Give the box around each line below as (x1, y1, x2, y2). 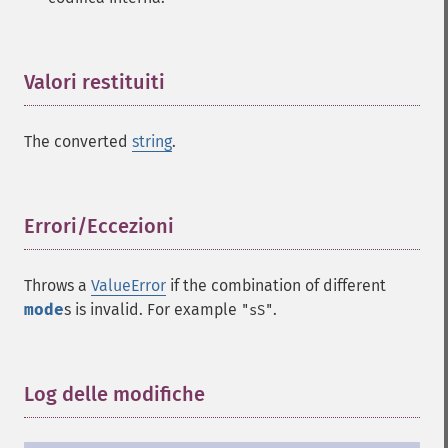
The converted (24, 132, 132, 151)
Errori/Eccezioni (24, 214, 174, 238)
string (132, 132, 172, 151)
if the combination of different (166, 276, 386, 295)
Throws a (24, 276, 91, 295)
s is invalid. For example (64, 300, 241, 319)
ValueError (91, 276, 166, 295)
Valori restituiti (24, 70, 165, 94)
